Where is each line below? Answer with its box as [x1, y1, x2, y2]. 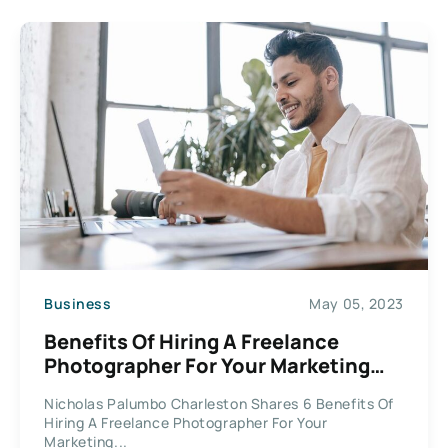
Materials [44, 375, 136, 403]
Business [44, 294, 112, 314]
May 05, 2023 [309, 294, 404, 314]
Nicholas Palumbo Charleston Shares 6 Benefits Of [44, 393, 394, 413]
